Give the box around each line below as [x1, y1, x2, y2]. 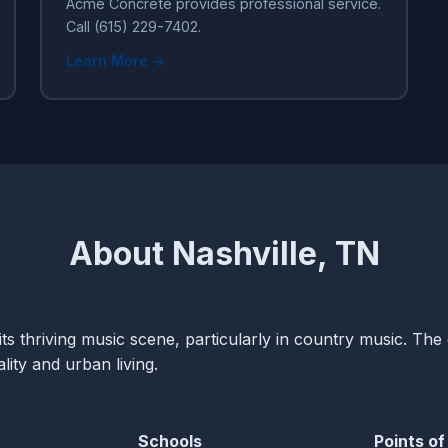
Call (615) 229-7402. [65, 17, 201, 35]
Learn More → [65, 51, 165, 69]
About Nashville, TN [68, 233, 380, 273]
